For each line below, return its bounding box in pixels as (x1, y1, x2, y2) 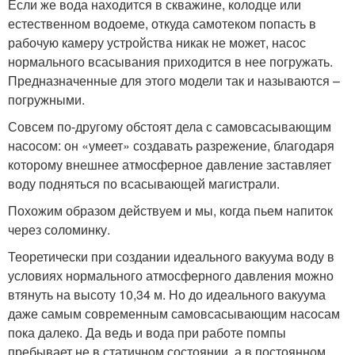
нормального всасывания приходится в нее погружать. (8, 52, 333, 71)
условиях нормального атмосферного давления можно (8, 265, 334, 284)
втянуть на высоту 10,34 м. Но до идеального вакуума (8, 284, 326, 303)
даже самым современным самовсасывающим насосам (8, 303, 340, 323)
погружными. (8, 90, 85, 109)
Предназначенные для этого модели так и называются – (8, 71, 340, 90)
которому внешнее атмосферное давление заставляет (8, 155, 331, 174)
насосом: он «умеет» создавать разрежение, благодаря (8, 136, 334, 155)
